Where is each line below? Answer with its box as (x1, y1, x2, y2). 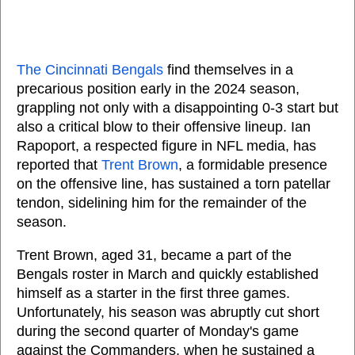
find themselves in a (163, 62, 293, 78)
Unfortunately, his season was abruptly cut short (17, 304, 319, 320)
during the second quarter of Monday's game (17, 323, 299, 339)
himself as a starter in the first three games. (17, 285, 290, 301)
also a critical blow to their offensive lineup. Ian (17, 119, 311, 135)
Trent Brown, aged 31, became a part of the (17, 247, 292, 263)
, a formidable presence (178, 157, 327, 173)
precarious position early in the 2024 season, (17, 81, 300, 97)
